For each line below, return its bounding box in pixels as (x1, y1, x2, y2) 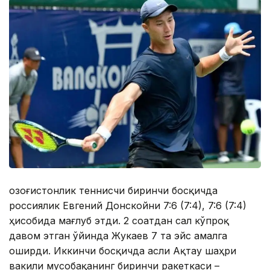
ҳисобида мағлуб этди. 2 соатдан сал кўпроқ (9, 214, 229, 227)
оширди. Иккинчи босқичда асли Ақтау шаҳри (9, 244, 236, 257)
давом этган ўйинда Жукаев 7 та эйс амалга (9, 229, 227, 242)
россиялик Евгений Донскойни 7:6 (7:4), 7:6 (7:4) (9, 199, 246, 212)
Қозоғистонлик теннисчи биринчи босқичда (9, 184, 218, 196)
